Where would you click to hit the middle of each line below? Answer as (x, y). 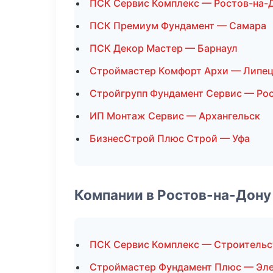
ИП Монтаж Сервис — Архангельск (175, 116)
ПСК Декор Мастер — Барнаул (164, 48)
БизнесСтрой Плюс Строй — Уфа (170, 138)
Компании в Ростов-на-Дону (173, 195)
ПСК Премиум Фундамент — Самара (178, 26)
